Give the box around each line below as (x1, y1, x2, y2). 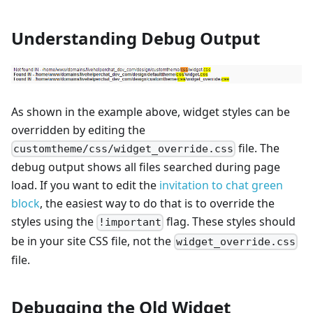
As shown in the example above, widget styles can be (11, 104, 290, 120)
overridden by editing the (11, 122, 145, 138)
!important (99, 216, 162, 229)
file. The (235, 140, 280, 156)
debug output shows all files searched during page (11, 159, 280, 175)
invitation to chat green (159, 177, 283, 194)
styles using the (11, 214, 96, 230)
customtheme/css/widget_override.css (13, 143, 234, 156)
